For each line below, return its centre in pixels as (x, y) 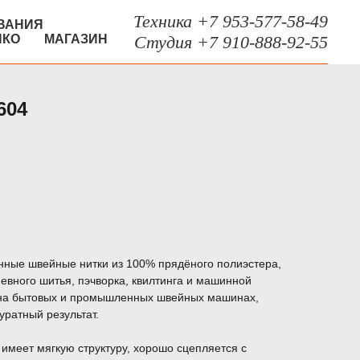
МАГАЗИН (76, 39)
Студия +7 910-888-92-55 (231, 42)
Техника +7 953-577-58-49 (231, 21)
